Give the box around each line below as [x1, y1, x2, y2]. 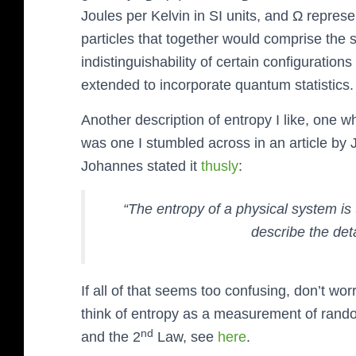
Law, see [153, 329, 218, 346]
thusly [201, 158, 238, 175]
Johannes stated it [81, 158, 201, 175]
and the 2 [81, 329, 141, 346]
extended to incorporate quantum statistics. [81, 77, 354, 94]
